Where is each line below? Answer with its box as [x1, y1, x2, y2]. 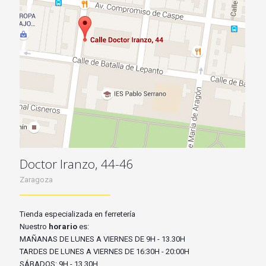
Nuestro [20, 222, 49, 232]
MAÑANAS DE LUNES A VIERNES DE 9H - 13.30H [20, 235, 185, 244]
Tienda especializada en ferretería [20, 210, 135, 219]
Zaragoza [20, 175, 53, 185]
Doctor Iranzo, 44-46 [20, 156, 134, 173]
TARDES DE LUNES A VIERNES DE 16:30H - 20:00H [20, 247, 189, 256]
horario [49, 222, 79, 232]
